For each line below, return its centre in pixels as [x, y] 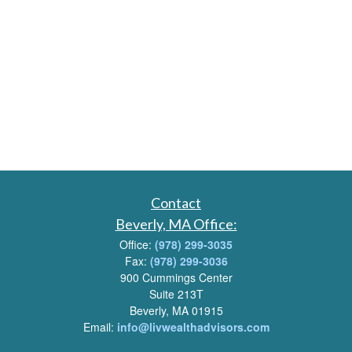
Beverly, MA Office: [176, 224]
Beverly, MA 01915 [176, 310]
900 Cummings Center [176, 277]
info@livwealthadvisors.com [193, 327]
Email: [100, 327]
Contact [176, 203]
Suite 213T [176, 294]
